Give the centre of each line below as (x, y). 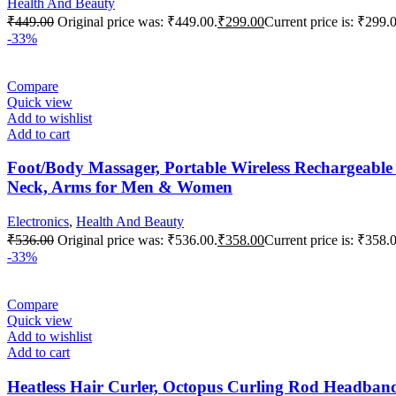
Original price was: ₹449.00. (137, 21)
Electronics (38, 221)
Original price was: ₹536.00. (137, 240)
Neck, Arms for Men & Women (120, 187)
